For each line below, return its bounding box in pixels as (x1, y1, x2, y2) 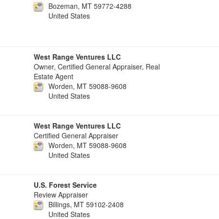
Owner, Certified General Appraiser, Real (34, 62, 160, 71)
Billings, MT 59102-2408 (48, 199, 124, 209)
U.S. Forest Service (34, 180, 97, 190)
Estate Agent (34, 71, 73, 81)
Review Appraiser (34, 190, 88, 199)
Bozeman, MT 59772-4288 (48, 1, 131, 11)
